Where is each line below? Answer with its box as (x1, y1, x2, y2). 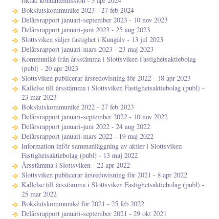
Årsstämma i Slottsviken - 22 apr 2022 (22, 160, 130, 170)
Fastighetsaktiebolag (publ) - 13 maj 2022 (22, 151, 138, 160)
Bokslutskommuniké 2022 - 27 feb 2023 (22, 102, 134, 112)
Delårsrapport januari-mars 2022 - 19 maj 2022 (22, 131, 153, 141)
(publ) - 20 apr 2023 (22, 64, 78, 73)
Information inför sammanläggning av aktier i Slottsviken (22, 141, 182, 151)
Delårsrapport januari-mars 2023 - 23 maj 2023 (22, 44, 153, 54)
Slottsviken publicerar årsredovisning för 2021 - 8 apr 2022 (22, 170, 187, 180)
